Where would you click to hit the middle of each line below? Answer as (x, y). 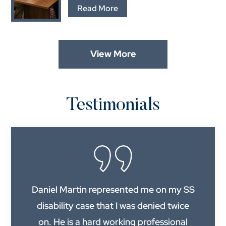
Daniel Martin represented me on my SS (113, 189)
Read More (98, 8)
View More (113, 54)
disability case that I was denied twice (113, 205)
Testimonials (113, 106)
